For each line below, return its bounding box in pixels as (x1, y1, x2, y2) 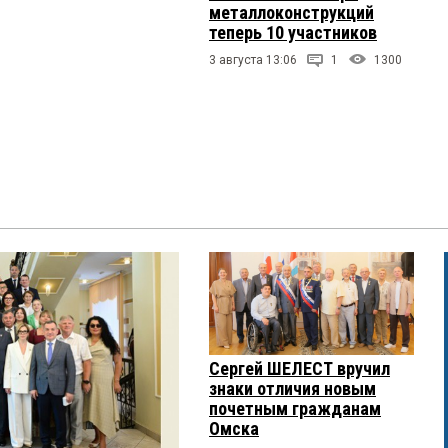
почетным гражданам (209, 397, 381, 419)
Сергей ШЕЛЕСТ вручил (209, 357, 390, 379)
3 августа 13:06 (209, 53, 297, 68)
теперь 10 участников (209, 22, 377, 44)
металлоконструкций (209, 2, 374, 24)
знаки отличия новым (209, 377, 376, 399)
